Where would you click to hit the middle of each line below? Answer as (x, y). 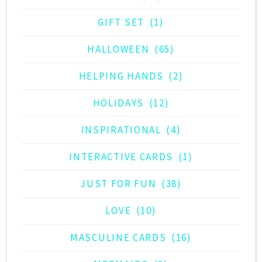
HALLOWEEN (118, 49)
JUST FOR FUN (118, 184)
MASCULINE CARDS (118, 238)
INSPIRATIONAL (121, 130)
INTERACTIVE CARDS (121, 157)
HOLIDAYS (118, 103)
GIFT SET (121, 23)
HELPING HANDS (121, 76)
